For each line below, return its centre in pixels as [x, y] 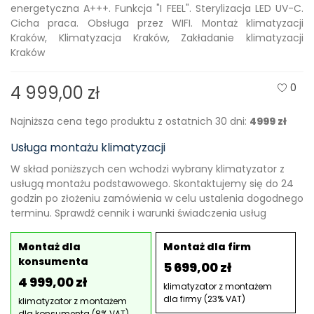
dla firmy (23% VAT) [204, 299]
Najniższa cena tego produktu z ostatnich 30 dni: [130, 122]
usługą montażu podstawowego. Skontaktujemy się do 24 [152, 184]
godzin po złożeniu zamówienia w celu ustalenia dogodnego [157, 199]
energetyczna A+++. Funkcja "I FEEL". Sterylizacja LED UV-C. [157, 9]
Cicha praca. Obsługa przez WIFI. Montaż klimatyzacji [157, 23]
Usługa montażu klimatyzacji [88, 148]
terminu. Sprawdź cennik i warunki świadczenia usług [138, 213]
